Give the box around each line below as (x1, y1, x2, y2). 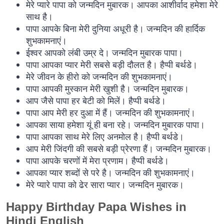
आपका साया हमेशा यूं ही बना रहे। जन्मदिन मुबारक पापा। (26, 118, 205, 130)
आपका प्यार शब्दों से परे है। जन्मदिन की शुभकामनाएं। (26, 166, 195, 178)
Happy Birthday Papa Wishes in (6, 200, 186, 214)
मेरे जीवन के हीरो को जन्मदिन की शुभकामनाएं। (26, 70, 172, 82)
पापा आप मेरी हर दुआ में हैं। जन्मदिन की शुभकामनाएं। (26, 106, 195, 118)
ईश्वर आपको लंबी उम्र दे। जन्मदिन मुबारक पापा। (26, 46, 183, 58)
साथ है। (26, 10, 53, 22)
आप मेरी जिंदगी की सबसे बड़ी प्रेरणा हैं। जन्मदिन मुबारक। (26, 142, 211, 154)
